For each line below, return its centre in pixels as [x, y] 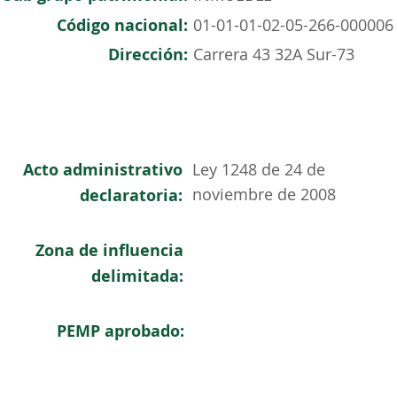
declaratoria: [131, 195]
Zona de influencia [109, 250]
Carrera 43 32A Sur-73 [274, 54]
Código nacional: [122, 25]
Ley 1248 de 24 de [259, 169]
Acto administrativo [103, 170]
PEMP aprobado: [121, 331]
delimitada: [137, 276]
